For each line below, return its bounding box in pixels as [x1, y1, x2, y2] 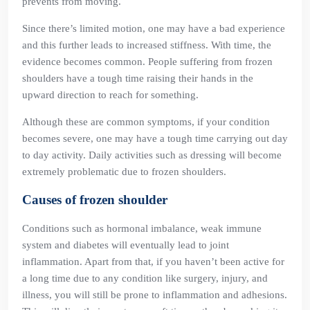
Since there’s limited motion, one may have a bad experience [22, 23, 285, 34]
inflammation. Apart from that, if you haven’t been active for [22, 256, 284, 267]
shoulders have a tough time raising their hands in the [22, 73, 253, 84]
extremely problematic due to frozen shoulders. [22, 166, 226, 177]
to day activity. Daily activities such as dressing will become [22, 149, 282, 161]
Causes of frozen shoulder [22, 192, 167, 207]
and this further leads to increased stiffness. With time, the [22, 39, 271, 51]
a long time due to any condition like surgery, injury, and [22, 273, 268, 284]
